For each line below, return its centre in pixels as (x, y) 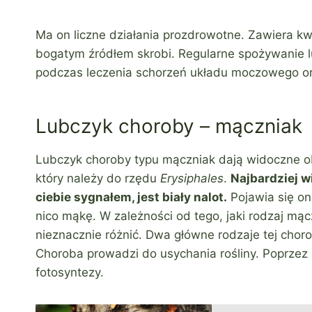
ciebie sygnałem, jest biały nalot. (131, 197)
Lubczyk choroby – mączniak (169, 126)
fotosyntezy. (70, 273)
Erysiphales (192, 179)
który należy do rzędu (98, 179)
